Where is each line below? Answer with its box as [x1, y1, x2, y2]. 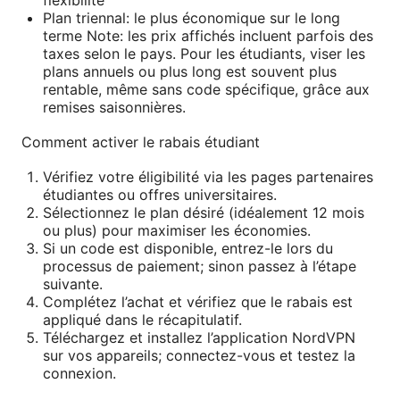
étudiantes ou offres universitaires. [43, 186, 277, 204]
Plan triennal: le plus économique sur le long [43, 9, 340, 28]
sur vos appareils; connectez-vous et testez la [43, 346, 355, 365]
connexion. [43, 364, 116, 383]
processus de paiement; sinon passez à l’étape [43, 257, 356, 276]
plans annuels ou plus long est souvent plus [43, 62, 337, 81]
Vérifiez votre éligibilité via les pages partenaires [43, 168, 373, 187]
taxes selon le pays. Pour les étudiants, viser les [43, 45, 365, 63]
